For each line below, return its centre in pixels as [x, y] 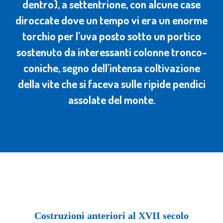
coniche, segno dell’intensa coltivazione [111, 68]
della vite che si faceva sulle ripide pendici [111, 84]
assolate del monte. [111, 100]
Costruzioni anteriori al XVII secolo [111, 215]
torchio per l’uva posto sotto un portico [111, 36]
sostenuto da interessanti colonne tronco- [111, 52]
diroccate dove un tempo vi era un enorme [111, 20]
